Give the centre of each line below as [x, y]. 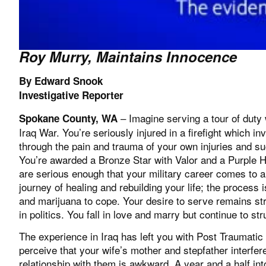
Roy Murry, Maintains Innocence [128, 56]
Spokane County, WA [68, 118]
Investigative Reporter [71, 95]
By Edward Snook [61, 81]
